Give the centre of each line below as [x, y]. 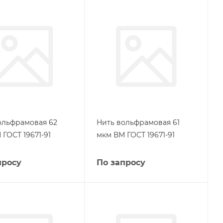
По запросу [121, 162]
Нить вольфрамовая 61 [138, 122]
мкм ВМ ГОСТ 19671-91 [135, 135]
